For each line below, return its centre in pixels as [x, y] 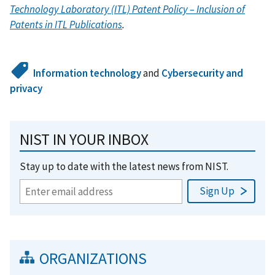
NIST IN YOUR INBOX [84, 139]
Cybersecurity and [203, 73]
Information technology [87, 73]
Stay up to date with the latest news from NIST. [124, 166]
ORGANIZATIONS [93, 258]
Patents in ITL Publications [66, 24]
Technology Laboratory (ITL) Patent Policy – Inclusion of [127, 9]
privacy [26, 88]
